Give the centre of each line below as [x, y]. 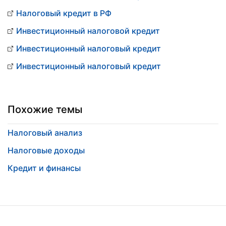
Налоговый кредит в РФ [64, 13]
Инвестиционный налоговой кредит [88, 31]
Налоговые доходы [46, 150]
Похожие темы [45, 109]
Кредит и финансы [44, 168]
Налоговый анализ [45, 133]
